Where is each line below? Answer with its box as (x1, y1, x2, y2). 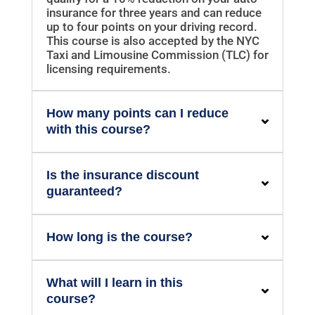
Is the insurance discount (46, 168, 199, 183)
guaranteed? (46, 184, 122, 199)
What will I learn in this (46, 276, 183, 290)
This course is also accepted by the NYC (46, 34, 259, 49)
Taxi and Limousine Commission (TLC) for (46, 48, 269, 63)
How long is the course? (46, 230, 193, 245)
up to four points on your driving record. (46, 20, 257, 34)
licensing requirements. (46, 62, 171, 77)
